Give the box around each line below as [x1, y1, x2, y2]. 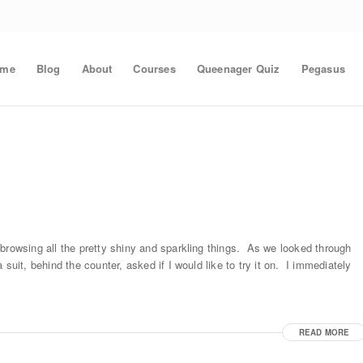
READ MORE [298, 327, 350, 339]
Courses [133, 61, 176, 76]
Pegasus [301, 61, 345, 76]
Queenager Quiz [196, 61, 280, 76]
